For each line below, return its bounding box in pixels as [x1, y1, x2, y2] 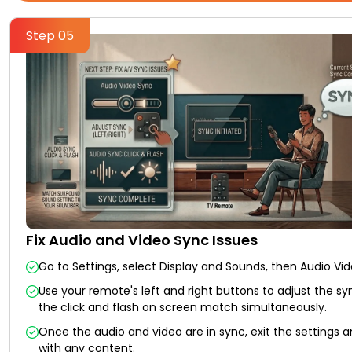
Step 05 [26, 26, 74, 45]
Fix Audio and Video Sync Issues [26, 230, 258, 251]
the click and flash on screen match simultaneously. [38, 299, 327, 316]
